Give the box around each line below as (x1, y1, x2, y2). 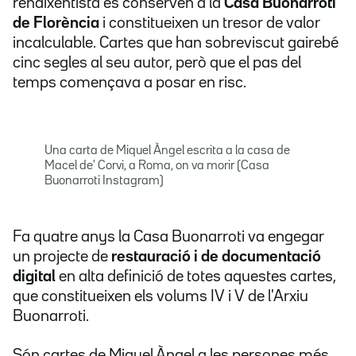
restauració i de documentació (111, 250, 321, 265)
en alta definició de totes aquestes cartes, (56, 269, 336, 284)
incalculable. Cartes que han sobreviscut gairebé (13, 36, 339, 51)
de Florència (13, 16, 99, 31)
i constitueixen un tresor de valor (99, 16, 320, 31)
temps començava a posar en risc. (13, 75, 246, 91)
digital (13, 269, 56, 284)
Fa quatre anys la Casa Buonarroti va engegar (13, 230, 324, 245)
